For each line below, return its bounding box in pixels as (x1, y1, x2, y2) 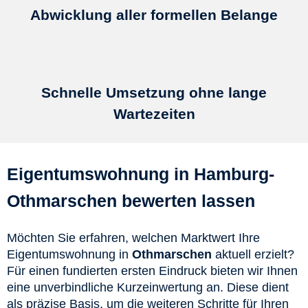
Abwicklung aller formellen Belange (30, 6, 278, 23)
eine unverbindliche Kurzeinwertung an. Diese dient (7, 280, 289, 295)
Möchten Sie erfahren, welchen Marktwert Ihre (7, 231, 260, 245)
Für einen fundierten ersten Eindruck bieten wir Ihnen (7, 264, 298, 278)
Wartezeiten (113, 106, 195, 122)
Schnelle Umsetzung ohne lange (41, 85, 267, 101)
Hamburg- (194, 165, 274, 184)
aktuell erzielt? (215, 247, 294, 262)
